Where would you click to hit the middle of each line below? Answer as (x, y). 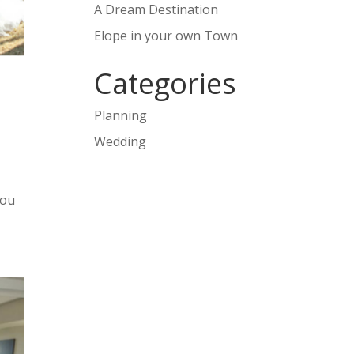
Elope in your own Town (166, 36)
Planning (121, 115)
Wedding (121, 141)
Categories (166, 83)
